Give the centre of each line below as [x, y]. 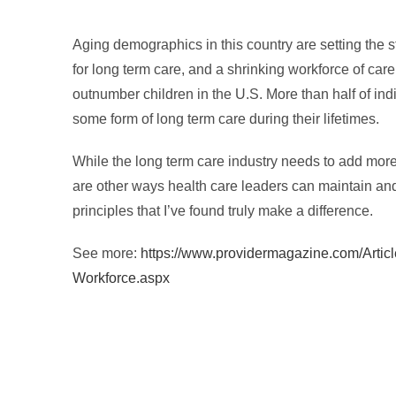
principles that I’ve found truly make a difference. [223, 211]
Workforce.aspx [121, 278]
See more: [107, 253]
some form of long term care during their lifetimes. [226, 119]
